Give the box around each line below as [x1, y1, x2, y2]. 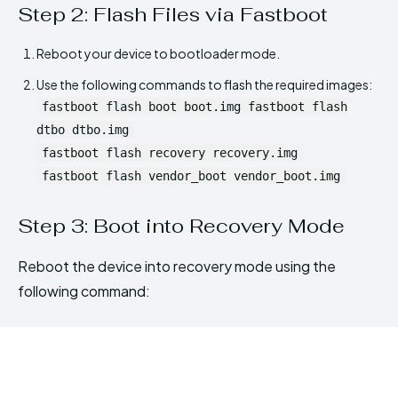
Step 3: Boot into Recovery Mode [18, 212, 345, 238]
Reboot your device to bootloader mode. [36, 44, 280, 61]
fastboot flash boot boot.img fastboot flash [42, 99, 347, 114]
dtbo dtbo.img [36, 122, 129, 137]
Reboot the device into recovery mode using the [18, 256, 336, 275]
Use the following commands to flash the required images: [36, 76, 372, 92]
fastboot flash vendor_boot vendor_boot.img [42, 168, 340, 183]
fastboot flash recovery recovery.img [42, 145, 298, 160]
